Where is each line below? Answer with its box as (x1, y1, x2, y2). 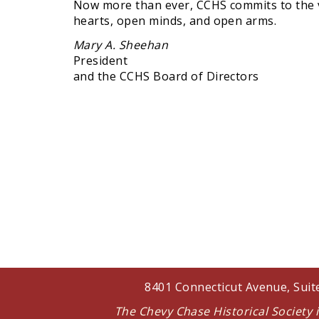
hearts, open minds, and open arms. (73, 13, 277, 29)
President (73, 53, 128, 69)
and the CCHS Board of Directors (73, 68, 259, 85)
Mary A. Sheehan (73, 37, 169, 53)
